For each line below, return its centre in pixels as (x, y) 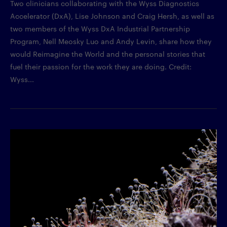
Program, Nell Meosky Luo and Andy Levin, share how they (111, 41)
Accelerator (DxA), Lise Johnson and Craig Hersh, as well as (112, 15)
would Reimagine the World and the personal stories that (108, 53)
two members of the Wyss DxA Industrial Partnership (100, 28)
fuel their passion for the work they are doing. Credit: (101, 66)
